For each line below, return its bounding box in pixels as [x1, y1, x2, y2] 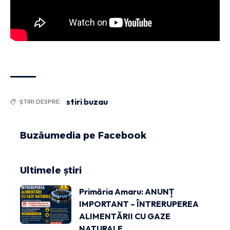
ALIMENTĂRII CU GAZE [79, 211, 170, 221]
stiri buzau [66, 97, 108, 107]
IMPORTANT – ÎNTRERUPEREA [79, 199, 199, 209]
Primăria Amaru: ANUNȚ [79, 186, 174, 197]
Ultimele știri [20, 165, 82, 176]
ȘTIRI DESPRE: [20, 98, 61, 105]
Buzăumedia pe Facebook [20, 130, 146, 141]
